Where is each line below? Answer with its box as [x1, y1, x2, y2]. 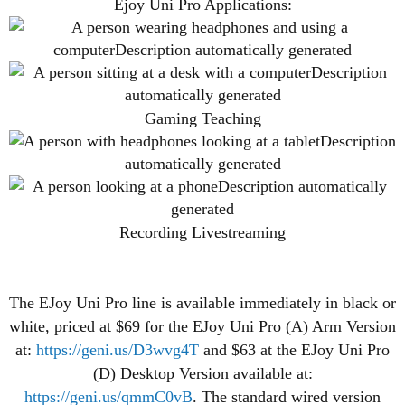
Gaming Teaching [144, 108, 261, 127]
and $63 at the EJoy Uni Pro [199, 340, 390, 359]
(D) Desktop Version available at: [92, 363, 313, 382]
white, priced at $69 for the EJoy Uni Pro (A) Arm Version [9, 316, 396, 335]
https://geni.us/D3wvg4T [36, 340, 199, 359]
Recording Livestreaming [119, 222, 286, 241]
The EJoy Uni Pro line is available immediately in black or [9, 293, 396, 312]
